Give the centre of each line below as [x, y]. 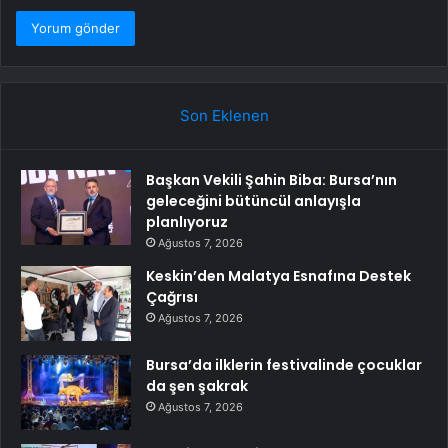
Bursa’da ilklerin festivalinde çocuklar [284, 365]
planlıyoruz [187, 222]
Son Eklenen [224, 116]
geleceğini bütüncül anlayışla [253, 201]
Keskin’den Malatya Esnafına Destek [278, 276]
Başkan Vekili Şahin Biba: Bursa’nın [271, 180]
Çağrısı [172, 297]
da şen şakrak [197, 386]
